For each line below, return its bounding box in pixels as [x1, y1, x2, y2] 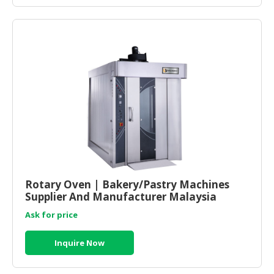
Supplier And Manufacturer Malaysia [25, 189, 217, 204]
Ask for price [25, 209, 78, 220]
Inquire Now [54, 237, 105, 248]
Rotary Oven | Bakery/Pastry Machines [25, 177, 229, 191]
